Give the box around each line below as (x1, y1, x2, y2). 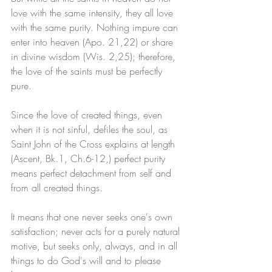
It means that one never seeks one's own (11, 210, 175, 224)
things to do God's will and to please (11, 254, 164, 268)
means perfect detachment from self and (11, 166, 174, 180)
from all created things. (11, 181, 106, 195)
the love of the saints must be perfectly (11, 64, 165, 78)
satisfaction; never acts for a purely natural (11, 225, 183, 239)
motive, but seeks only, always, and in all (11, 239, 180, 253)
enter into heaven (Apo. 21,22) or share (11, 35, 176, 49)
